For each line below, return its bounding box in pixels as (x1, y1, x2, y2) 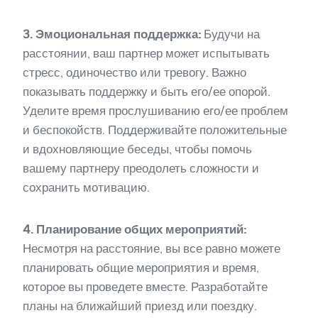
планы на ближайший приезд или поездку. (23, 298, 257, 313)
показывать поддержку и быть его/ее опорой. (23, 84, 270, 99)
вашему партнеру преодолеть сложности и (23, 160, 259, 175)
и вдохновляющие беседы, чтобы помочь (23, 141, 252, 156)
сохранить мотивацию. (23, 180, 150, 194)
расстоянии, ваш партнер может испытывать (23, 45, 270, 60)
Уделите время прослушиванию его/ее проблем (23, 103, 288, 118)
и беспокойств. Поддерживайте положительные (23, 122, 287, 137)
